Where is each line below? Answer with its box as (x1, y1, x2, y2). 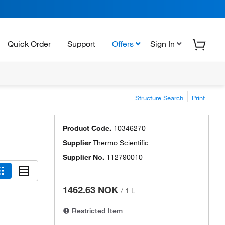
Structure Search (135, 94, 183, 102)
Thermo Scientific (93, 138, 149, 147)
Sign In (150, 38, 175, 49)
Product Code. (63, 124, 111, 133)
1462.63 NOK (63, 184, 118, 195)
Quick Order (8, 38, 51, 49)
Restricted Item (70, 206, 123, 215)
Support (67, 38, 95, 49)
